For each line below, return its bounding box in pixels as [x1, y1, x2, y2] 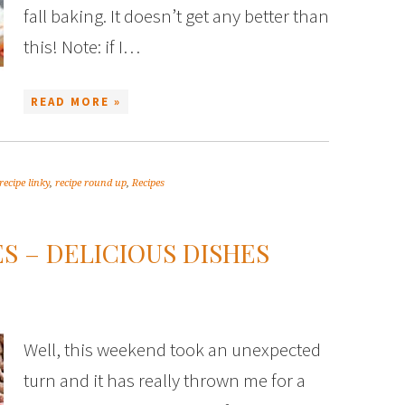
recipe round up [55, 177, 127, 189]
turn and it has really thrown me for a [24, 368, 306, 392]
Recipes [132, 177, 165, 189]
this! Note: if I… [24, 34, 140, 59]
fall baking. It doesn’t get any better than [24, 4, 329, 28]
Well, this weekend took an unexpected [24, 337, 321, 362]
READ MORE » [31, 94, 121, 109]
